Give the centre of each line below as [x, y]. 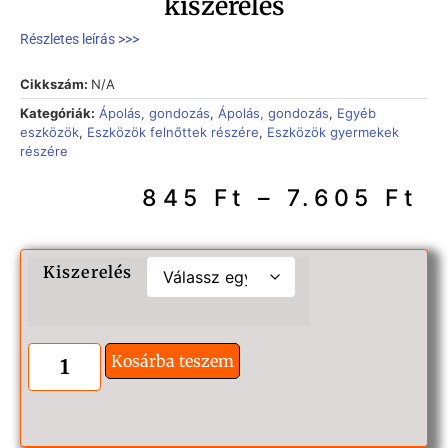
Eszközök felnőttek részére [173, 131]
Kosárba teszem [172, 361]
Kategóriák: [57, 112]
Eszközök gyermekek [333, 131]
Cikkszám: [55, 83]
